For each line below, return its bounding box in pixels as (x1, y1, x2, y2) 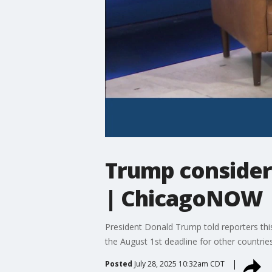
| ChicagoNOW (104, 183, 262, 213)
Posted (104, 258, 132, 269)
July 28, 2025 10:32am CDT (134, 258, 225, 269)
